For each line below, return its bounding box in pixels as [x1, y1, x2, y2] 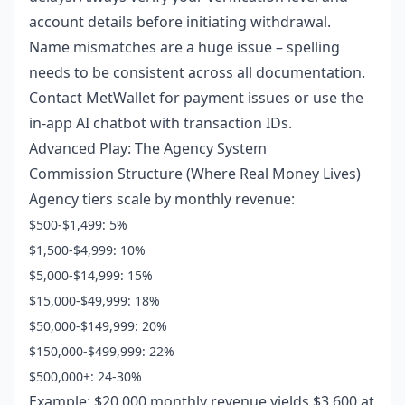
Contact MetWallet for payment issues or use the [29, 87, 363, 108]
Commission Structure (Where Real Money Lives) [29, 163, 361, 184]
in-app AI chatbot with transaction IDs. [29, 112, 292, 133]
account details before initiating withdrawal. [29, 11, 331, 32]
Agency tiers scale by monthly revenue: [29, 188, 295, 209]
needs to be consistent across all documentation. [29, 61, 365, 82]
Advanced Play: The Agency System [29, 137, 267, 158]
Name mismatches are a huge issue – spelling [29, 36, 340, 57]
